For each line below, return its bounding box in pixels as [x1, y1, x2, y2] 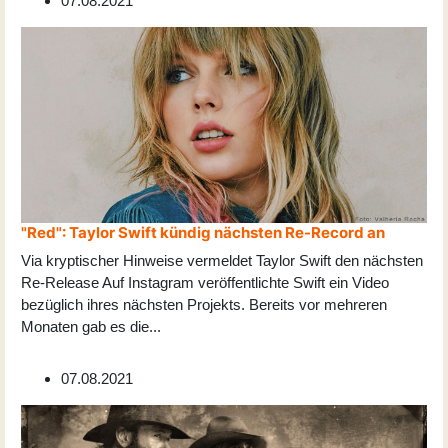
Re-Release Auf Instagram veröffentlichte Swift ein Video [21, 274, 389, 292]
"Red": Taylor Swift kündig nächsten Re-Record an [21, 223, 385, 243]
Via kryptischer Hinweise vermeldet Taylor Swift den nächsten [21, 252, 423, 270]
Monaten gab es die [21, 318, 149, 336]
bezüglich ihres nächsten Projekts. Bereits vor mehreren [21, 296, 387, 314]
